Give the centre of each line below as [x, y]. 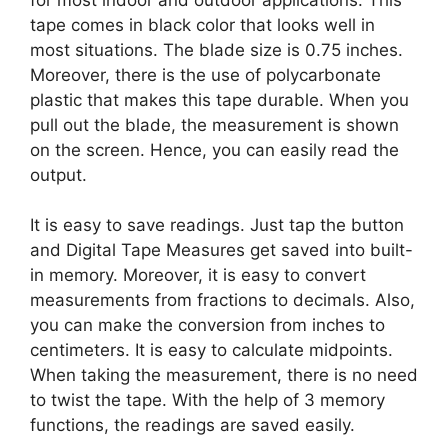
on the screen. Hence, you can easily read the [214, 149]
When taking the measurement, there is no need [224, 375]
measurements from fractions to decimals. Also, [222, 300]
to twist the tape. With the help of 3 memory [207, 400]
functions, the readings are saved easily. [192, 425]
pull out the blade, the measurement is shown [214, 124]
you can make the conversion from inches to [207, 325]
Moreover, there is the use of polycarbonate [205, 74]
